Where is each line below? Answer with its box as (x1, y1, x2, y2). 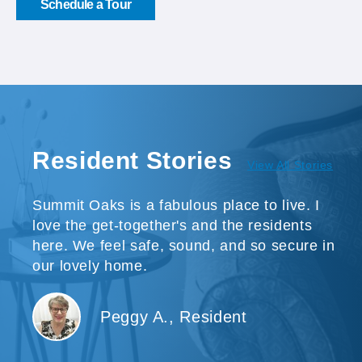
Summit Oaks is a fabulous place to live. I (32, 196, 320, 213)
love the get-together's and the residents (32, 217, 313, 234)
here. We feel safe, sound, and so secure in (32, 237, 335, 254)
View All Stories (246, 158, 334, 171)
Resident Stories (32, 146, 233, 174)
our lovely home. (32, 257, 148, 274)
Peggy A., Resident (100, 307, 247, 326)
